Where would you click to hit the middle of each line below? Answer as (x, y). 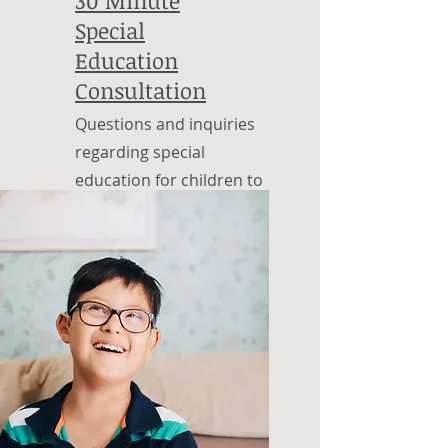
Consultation (140, 89)
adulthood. (118, 207)
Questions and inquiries (165, 123)
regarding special (140, 151)
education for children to (169, 179)
